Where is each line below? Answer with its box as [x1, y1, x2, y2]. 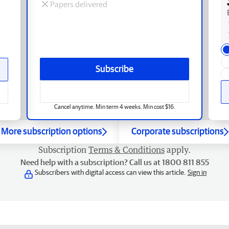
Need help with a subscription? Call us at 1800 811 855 [20, 157, 209, 167]
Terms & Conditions [88, 144, 165, 155]
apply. [167, 144, 191, 155]
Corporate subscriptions [131, 125, 224, 136]
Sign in [188, 168, 207, 176]
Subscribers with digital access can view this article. [35, 168, 188, 176]
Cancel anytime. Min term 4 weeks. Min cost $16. [54, 103, 175, 110]
